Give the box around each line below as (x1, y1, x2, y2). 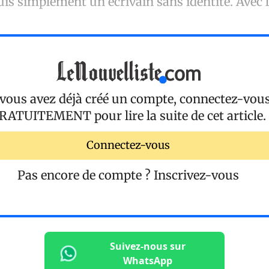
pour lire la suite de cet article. (91, 107, 266, 123)
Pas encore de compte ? (17, 168, 154, 183)
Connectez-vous (86, 138, 171, 153)
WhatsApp (123, 254, 172, 268)
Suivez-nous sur (110, 240, 186, 253)
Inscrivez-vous (154, 168, 239, 183)
